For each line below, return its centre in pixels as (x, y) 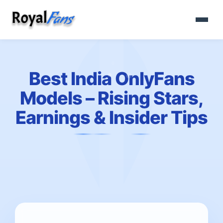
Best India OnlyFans (111, 79)
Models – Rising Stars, (111, 98)
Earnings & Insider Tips (111, 117)
